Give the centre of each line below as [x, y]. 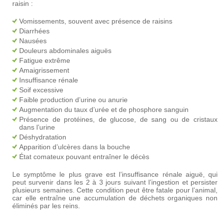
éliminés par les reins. [46, 206]
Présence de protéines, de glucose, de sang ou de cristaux [118, 119]
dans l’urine [37, 127]
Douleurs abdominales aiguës [65, 51]
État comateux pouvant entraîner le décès [84, 157]
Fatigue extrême [45, 60]
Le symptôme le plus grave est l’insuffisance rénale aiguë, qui [115, 174]
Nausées [33, 41]
